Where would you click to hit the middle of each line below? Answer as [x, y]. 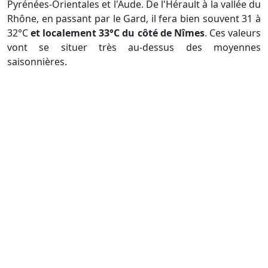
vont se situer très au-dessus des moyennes [134, 48]
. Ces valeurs [233, 33]
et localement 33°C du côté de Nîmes [118, 33]
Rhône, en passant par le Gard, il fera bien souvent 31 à [134, 19]
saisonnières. [37, 62]
